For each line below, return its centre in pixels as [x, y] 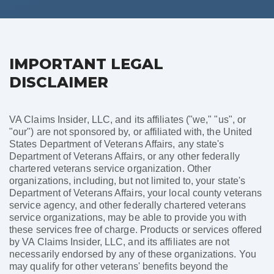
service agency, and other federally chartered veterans [128, 206]
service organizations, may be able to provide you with [128, 218]
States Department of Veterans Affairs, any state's [117, 144]
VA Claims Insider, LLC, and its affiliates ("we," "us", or [128, 120]
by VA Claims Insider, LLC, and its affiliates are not [119, 242]
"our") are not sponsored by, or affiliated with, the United [131, 132]
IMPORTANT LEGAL [86, 64]
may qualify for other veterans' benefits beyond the [119, 267]
